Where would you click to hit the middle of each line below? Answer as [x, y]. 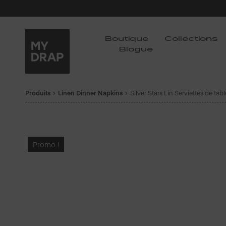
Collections [191, 39]
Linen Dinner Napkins [90, 93]
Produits [38, 93]
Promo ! [46, 144]
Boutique [127, 39]
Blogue [136, 50]
